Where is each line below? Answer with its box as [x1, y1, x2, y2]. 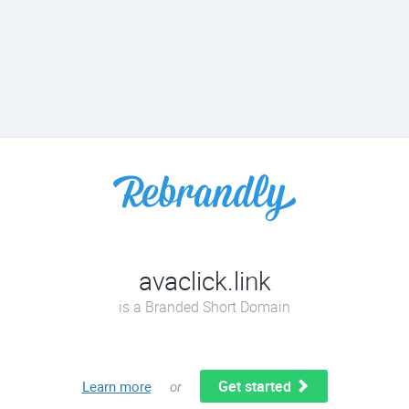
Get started [217, 376, 295, 396]
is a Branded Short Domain [119, 297, 290, 317]
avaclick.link [138, 263, 271, 298]
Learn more [81, 377, 152, 395]
